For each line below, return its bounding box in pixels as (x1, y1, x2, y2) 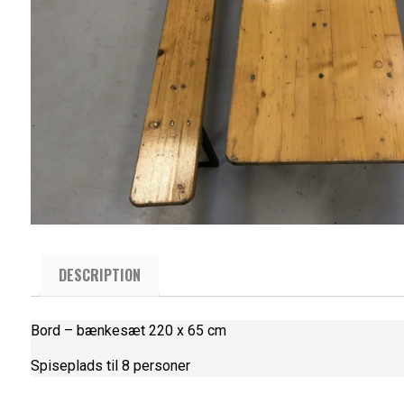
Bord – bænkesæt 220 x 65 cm (30, 321, 226, 339)
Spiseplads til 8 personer (30, 356, 190, 374)
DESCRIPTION (58, 263, 141, 286)
